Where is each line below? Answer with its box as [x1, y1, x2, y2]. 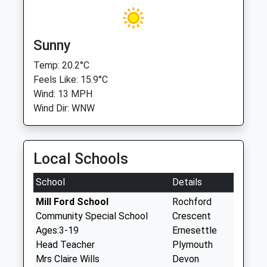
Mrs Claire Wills [36, 253, 100, 265]
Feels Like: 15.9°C [33, 74, 108, 85]
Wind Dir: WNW [33, 103, 95, 114]
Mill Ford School [36, 196, 108, 207]
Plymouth [172, 239, 213, 250]
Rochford [172, 196, 212, 207]
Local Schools [33, 150, 128, 167]
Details [172, 176, 202, 188]
